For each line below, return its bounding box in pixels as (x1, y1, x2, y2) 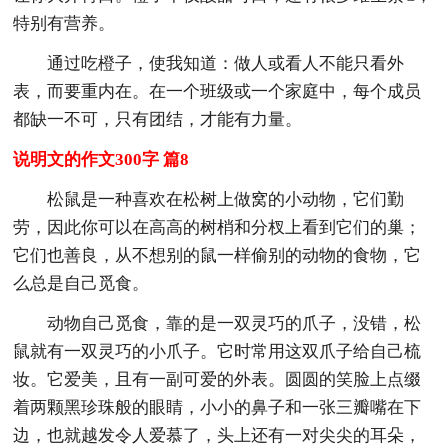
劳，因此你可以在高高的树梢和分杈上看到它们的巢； (13, 217, 422, 237)
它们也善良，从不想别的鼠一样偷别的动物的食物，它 (13, 245, 422, 265)
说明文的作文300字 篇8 (13, 149, 190, 169)
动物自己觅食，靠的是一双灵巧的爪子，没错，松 (47, 313, 422, 333)
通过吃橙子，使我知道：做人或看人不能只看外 (47, 53, 405, 73)
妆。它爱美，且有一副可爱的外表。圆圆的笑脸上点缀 (13, 369, 422, 389)
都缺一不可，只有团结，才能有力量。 (13, 109, 303, 129)
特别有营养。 (13, 13, 116, 33)
